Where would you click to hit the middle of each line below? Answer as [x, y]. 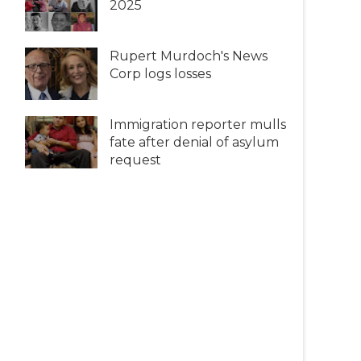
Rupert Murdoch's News [189, 56]
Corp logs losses [160, 73]
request [135, 160]
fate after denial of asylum [194, 142]
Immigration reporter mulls [198, 124]
